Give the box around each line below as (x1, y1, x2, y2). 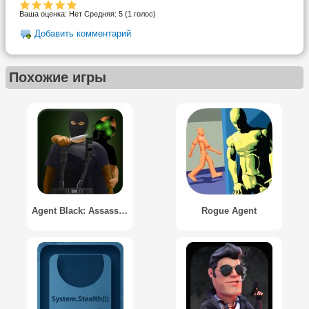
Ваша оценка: (19, 10, 69, 19)
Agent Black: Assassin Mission (119, 205, 128, 216)
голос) (132, 10, 156, 19)
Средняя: (84, 10, 119, 19)
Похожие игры (9, 69, 106, 85)
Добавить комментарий (34, 28, 131, 39)
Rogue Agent (201, 205, 257, 216)
